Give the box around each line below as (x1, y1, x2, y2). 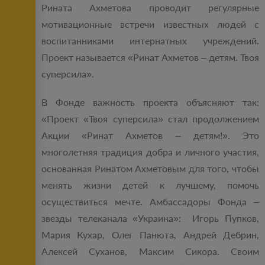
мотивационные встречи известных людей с (41, 18, 259, 30)
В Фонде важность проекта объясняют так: (41, 96, 259, 108)
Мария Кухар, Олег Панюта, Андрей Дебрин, (41, 229, 259, 241)
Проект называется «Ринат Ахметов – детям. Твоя (41, 51, 259, 63)
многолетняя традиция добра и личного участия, (41, 146, 259, 158)
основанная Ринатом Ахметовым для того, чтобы (41, 163, 259, 174)
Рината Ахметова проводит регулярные (41, 2, 259, 14)
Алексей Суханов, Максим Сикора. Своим (41, 245, 259, 257)
